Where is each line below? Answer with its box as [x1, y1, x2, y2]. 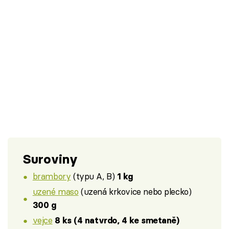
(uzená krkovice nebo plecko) [78, 186, 192, 197]
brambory [32, 171, 71, 182]
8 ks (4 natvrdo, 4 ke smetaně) [55, 215, 179, 225]
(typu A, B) [71, 171, 117, 182]
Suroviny [23, 151, 78, 167]
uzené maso [32, 186, 79, 197]
